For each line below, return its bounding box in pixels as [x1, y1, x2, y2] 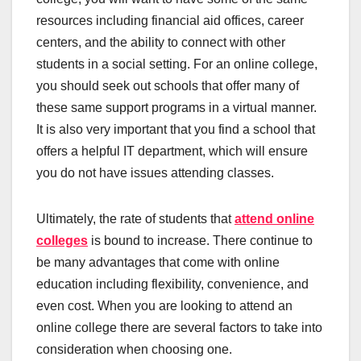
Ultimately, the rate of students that [36, 211, 234, 226]
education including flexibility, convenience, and [36, 276, 309, 291]
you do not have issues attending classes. [36, 165, 277, 180]
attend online [234, 211, 314, 226]
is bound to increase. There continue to [88, 233, 313, 247]
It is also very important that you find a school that [36, 122, 315, 136]
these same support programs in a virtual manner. [36, 100, 317, 114]
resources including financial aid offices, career [36, 13, 304, 27]
